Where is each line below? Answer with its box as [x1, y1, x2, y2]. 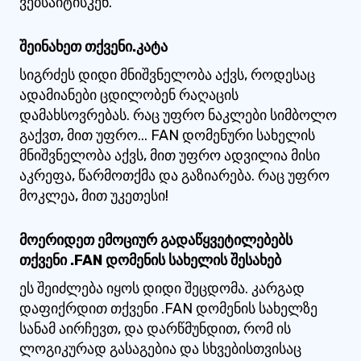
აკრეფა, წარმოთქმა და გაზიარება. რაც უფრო [19, 167, 330, 185]
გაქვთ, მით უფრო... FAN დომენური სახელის [19, 127, 315, 144]
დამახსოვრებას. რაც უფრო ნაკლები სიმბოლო [19, 106, 337, 124]
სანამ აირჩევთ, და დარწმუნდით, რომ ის [19, 320, 291, 338]
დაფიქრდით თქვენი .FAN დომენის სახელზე [19, 300, 317, 317]
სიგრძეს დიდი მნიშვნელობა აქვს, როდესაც [19, 66, 315, 84]
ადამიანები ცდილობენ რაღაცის [19, 86, 239, 104]
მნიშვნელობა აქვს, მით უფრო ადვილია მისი [19, 147, 320, 164]
